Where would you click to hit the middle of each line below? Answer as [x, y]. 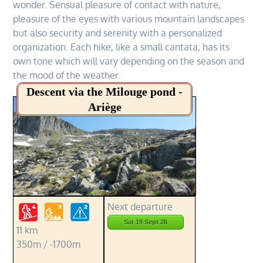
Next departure [140, 207]
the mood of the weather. [67, 75]
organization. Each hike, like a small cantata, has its [122, 47]
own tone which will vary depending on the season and [129, 61]
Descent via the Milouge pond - [105, 92]
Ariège [104, 107]
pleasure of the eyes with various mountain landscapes [129, 19]
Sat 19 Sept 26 [146, 222]
